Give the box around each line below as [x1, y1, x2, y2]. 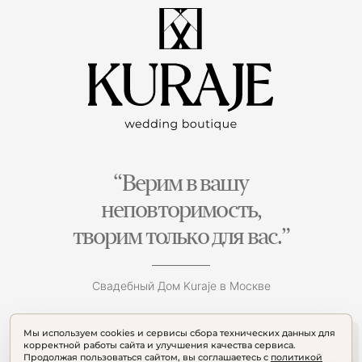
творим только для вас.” [72, 222, 290, 250]
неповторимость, [100, 196, 262, 223]
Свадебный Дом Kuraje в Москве [91, 279, 271, 293]
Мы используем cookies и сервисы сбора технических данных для [23, 327, 335, 339]
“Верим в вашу [113, 169, 249, 196]
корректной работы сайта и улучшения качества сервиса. [23, 339, 296, 351]
